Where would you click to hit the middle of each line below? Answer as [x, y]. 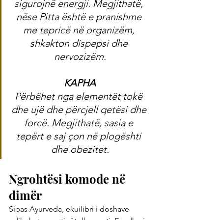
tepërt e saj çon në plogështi [80, 136]
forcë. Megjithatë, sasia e [80, 123]
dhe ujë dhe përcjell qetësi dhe [80, 110]
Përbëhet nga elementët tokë [80, 96]
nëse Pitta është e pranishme [80, 17]
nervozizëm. [80, 57]
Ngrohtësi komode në [69, 179]
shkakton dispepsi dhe [80, 43]
